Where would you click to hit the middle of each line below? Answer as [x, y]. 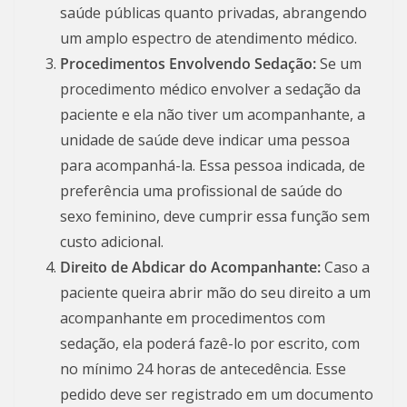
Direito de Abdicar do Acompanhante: [190, 267]
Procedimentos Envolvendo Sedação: [188, 63]
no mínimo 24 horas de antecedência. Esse [203, 368]
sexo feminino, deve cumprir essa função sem [215, 216]
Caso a [345, 267]
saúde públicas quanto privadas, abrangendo [213, 12]
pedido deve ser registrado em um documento [217, 394]
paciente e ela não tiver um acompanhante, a [213, 114]
